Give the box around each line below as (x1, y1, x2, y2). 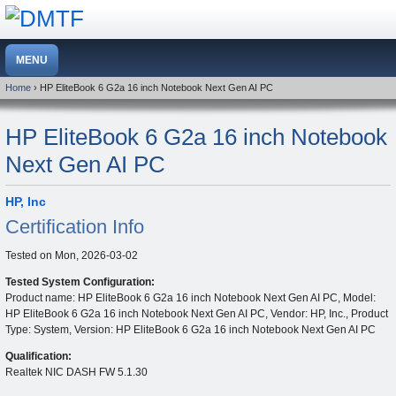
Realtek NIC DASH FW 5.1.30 (5, 366, 148, 379)
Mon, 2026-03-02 (55, 249, 138, 263)
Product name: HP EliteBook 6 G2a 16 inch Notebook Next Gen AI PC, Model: (5, 292, 376, 305)
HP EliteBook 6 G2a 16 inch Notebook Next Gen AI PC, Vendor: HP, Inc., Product (5, 308, 388, 321)
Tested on (5, 249, 55, 263)
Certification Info (5, 215, 144, 238)
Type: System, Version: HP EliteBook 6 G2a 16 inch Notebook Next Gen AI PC (5, 324, 376, 337)
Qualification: (5, 350, 72, 363)
